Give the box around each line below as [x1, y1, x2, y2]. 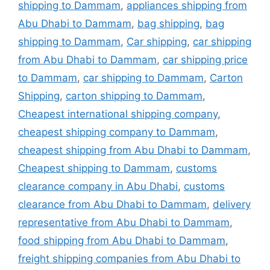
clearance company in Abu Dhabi [18, 180, 178, 192]
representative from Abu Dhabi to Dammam [18, 216, 230, 228]
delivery [213, 198, 251, 210]
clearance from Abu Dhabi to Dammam [18, 198, 207, 210]
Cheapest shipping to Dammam [18, 162, 170, 174]
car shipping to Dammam [83, 71, 204, 84]
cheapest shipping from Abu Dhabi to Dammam [18, 143, 248, 156]
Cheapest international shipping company [18, 107, 218, 120]
